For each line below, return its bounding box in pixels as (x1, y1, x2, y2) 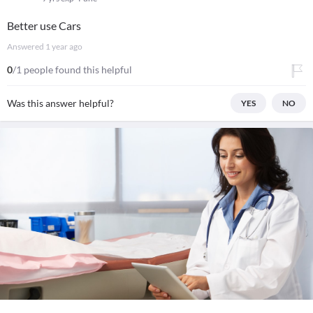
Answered (7, 41, 45, 52)
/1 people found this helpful (13, 64, 132, 75)
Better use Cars (7, 19, 81, 32)
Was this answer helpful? (7, 97, 114, 109)
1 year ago (45, 41, 82, 52)
